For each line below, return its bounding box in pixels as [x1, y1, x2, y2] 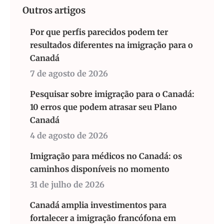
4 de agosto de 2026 [30, 130, 108, 140]
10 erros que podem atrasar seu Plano [30, 102, 177, 112]
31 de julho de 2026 [30, 179, 104, 189]
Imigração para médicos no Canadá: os [30, 151, 182, 161]
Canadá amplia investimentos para [30, 200, 166, 210]
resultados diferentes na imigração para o [30, 40, 193, 50]
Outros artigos [22, 4, 85, 16]
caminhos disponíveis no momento [30, 164, 169, 174]
